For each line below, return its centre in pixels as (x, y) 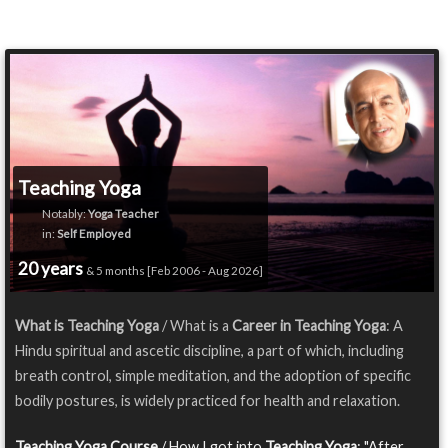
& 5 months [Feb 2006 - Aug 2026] (174, 271)
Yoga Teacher (123, 214)
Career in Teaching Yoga (309, 326)
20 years (52, 269)
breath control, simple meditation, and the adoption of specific (213, 376)
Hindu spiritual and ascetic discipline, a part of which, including (209, 351)
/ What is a (195, 326)
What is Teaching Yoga (87, 326)
